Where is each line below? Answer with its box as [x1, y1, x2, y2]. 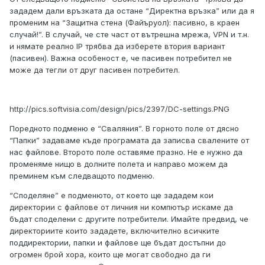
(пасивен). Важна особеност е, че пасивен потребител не [9, 53, 232, 63]
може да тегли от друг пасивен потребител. [9, 65, 180, 75]
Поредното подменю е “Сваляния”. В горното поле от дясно [9, 124, 239, 134]
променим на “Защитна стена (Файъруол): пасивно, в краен [9, 18, 240, 28]
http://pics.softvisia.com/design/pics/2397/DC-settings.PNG [9, 104, 230, 114]
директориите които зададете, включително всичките [9, 226, 219, 236]
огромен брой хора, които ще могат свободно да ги [9, 250, 211, 260]
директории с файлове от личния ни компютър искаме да [9, 202, 233, 212]
